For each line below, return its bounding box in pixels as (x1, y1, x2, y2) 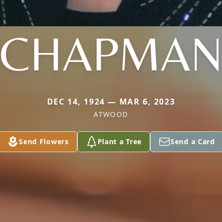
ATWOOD (94, 110, 128, 119)
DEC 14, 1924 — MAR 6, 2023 (47, 96, 175, 107)
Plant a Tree (97, 137, 142, 146)
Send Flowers (19, 137, 69, 146)
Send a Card (170, 137, 215, 146)
